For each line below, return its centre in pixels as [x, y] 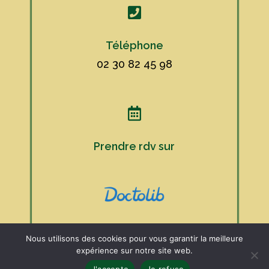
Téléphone [134, 46]
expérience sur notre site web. [134, 250]
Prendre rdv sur [134, 147]
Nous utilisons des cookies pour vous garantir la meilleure [134, 238]
